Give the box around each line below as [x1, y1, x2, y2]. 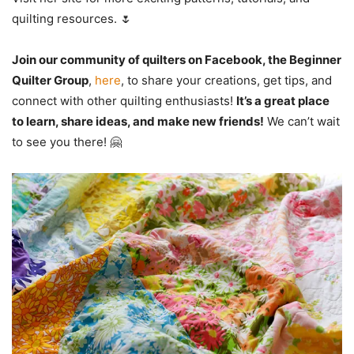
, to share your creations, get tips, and [121, 72, 332, 88]
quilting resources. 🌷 [12, 10, 132, 26]
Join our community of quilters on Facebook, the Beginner [12, 51, 341, 67]
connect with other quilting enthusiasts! [12, 92, 236, 108]
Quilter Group [12, 72, 88, 88]
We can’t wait [264, 113, 340, 129]
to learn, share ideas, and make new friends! [12, 113, 264, 129]
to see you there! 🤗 [12, 134, 122, 149]
